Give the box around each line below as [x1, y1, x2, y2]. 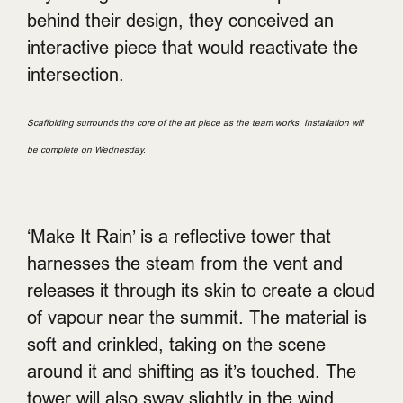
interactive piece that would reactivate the [27, 37, 358, 58]
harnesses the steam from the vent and [27, 253, 343, 273]
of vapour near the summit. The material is [27, 307, 367, 327]
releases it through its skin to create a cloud [27, 280, 375, 300]
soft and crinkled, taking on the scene [27, 334, 326, 354]
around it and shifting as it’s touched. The [27, 361, 356, 381]
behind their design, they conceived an [27, 10, 334, 31]
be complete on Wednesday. [27, 144, 146, 156]
